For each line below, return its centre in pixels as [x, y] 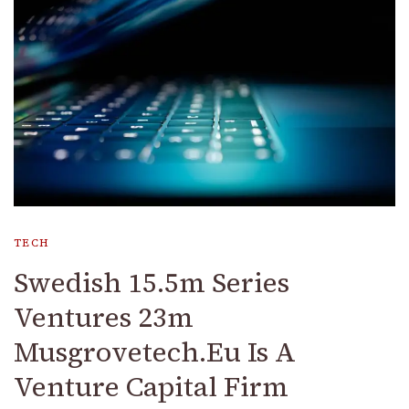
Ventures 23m [104, 317]
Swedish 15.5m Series [152, 282]
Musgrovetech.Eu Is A [155, 351]
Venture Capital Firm [151, 386]
